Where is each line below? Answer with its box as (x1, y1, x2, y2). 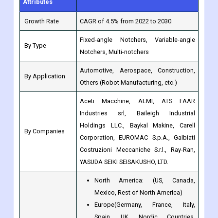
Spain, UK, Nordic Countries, (94, 176, 195, 183)
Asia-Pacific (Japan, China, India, (94, 200, 195, 208)
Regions (23, 206, 46, 214)
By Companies (23, 90, 66, 98)
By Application (23, 35, 65, 43)
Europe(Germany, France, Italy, (94, 163, 195, 171)
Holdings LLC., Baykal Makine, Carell (80, 84, 195, 92)
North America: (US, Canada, (94, 139, 195, 147)
